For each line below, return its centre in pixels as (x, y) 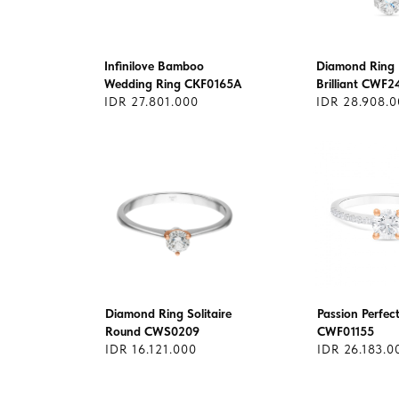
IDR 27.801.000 (151, 102)
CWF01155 (346, 331)
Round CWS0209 (152, 331)
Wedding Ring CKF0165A (173, 84)
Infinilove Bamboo (154, 66)
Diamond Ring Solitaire (168, 313)
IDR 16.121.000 (151, 349)
